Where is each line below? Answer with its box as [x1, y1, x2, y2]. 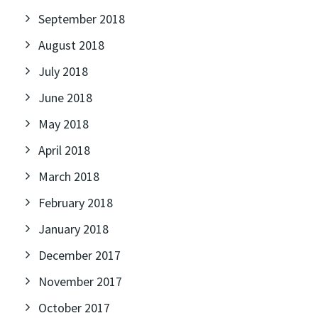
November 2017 [38, 273, 122, 290]
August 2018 [38, 37, 104, 53]
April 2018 [38, 142, 90, 158]
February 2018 [38, 194, 113, 211]
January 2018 [38, 221, 109, 237]
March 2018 [38, 168, 99, 185]
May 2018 [38, 116, 89, 132]
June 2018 [38, 89, 92, 106]
